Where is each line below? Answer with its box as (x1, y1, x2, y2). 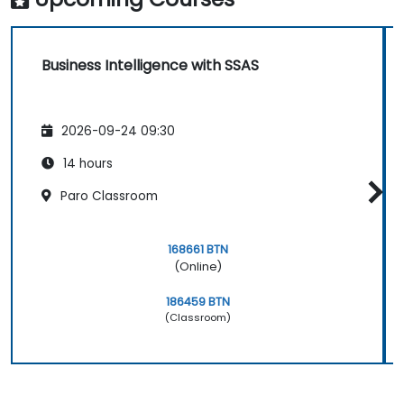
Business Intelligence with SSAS (41, 54, 259, 76)
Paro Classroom (57, 188, 158, 206)
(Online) (173, 258, 222, 274)
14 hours (60, 155, 113, 173)
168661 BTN (167, 241, 228, 257)
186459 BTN (165, 293, 230, 309)
